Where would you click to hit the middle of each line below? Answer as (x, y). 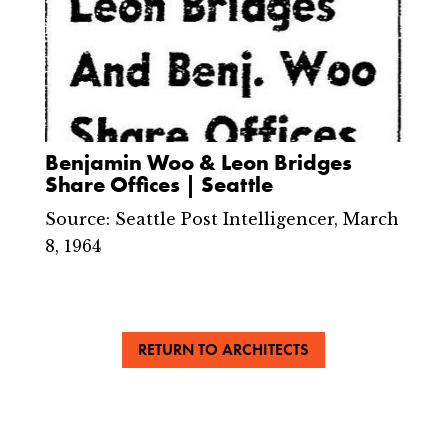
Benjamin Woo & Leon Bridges (198, 163)
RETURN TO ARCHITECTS (224, 350)
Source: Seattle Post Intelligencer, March (221, 219)
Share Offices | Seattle (158, 185)
